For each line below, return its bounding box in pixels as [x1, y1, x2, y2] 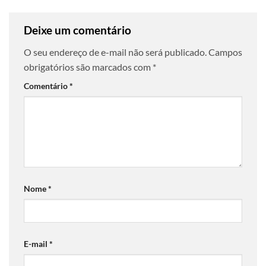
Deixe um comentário [24, 23, 134, 37]
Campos [208, 46, 242, 58]
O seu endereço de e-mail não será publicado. [24, 46, 207, 58]
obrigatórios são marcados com [24, 61, 153, 73]
